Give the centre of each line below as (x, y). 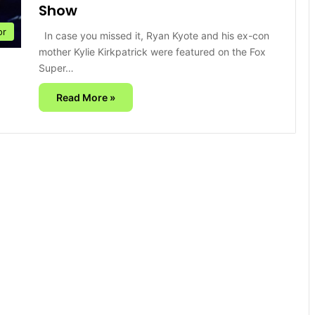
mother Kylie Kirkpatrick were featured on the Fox (152, 51)
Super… (56, 67)
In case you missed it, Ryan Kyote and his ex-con (154, 35)
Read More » (86, 97)
